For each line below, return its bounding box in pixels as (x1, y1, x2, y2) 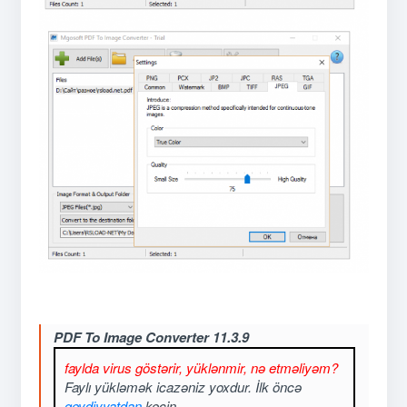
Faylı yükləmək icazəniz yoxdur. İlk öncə (65, 377, 303, 397)
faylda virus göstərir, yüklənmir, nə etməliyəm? (65, 358, 339, 378)
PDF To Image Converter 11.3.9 (54, 327, 250, 348)
